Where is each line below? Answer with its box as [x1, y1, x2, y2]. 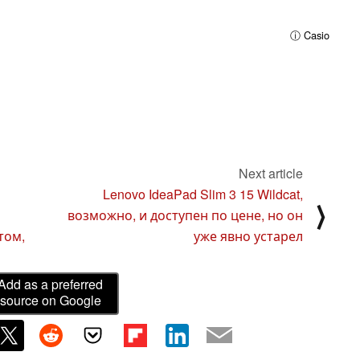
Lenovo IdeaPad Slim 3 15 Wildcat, [103, 184, 303, 203]
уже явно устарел [194, 226, 303, 245]
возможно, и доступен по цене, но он [67, 205, 303, 224]
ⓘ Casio [290, 27, 329, 43]
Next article [239, 163, 303, 182]
